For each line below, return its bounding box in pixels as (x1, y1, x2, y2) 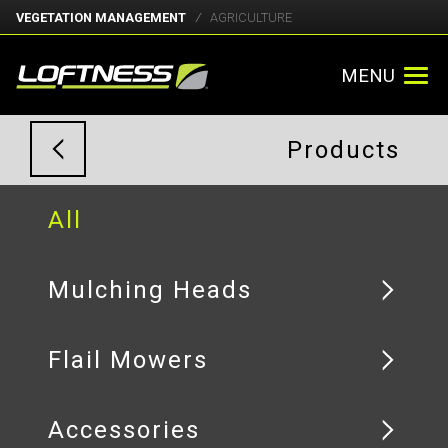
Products (287, 136, 400, 164)
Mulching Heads (48, 276, 252, 304)
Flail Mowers (48, 346, 208, 374)
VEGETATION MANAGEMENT (16, 10, 186, 25)
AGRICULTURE (210, 10, 292, 25)
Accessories (48, 416, 200, 444)
